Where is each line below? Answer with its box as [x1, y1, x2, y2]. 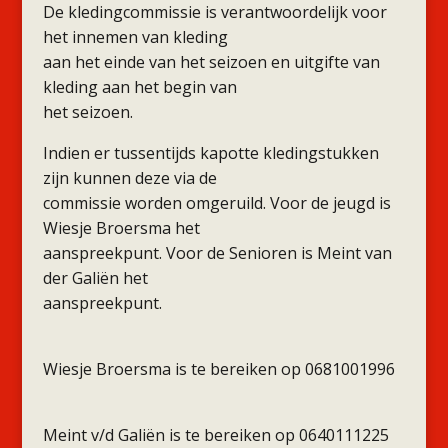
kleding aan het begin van [42, 76, 237, 98]
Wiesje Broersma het [42, 217, 200, 239]
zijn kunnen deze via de [42, 167, 217, 189]
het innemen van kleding [42, 26, 228, 48]
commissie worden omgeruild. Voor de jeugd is [42, 192, 391, 214]
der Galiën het [42, 267, 148, 289]
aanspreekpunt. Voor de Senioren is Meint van [42, 242, 392, 264]
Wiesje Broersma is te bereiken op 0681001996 [42, 358, 395, 380]
